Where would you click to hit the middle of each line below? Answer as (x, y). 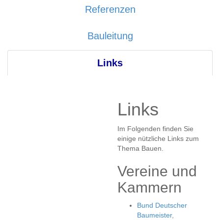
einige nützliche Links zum (158, 138)
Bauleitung (110, 36)
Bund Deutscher (162, 205)
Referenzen (110, 9)
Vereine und (157, 171)
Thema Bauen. (140, 148)
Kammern (150, 187)
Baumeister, (155, 215)
